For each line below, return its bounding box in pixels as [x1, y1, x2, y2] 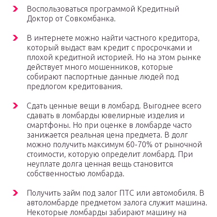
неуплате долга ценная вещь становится [27, 159, 173, 169]
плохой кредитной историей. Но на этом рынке [27, 53, 201, 62]
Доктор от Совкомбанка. [27, 14, 116, 23]
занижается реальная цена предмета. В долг [27, 130, 188, 139]
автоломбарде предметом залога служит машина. [27, 198, 207, 207]
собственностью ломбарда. [27, 169, 124, 178]
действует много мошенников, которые [27, 62, 173, 72]
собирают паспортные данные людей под [27, 72, 179, 81]
